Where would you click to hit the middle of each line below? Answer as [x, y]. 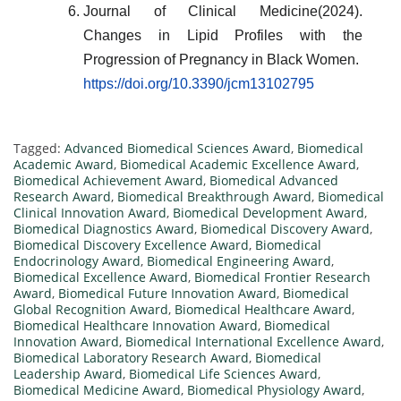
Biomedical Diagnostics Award [104, 228]
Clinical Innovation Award [90, 212]
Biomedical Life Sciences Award [223, 373]
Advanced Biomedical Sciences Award [178, 148]
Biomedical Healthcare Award [263, 309]
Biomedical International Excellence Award [253, 341]
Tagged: [39, 148]
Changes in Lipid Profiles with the [223, 35]
